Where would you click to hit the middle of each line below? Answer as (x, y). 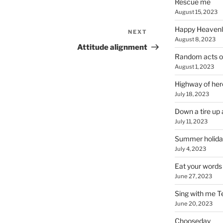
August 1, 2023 (194, 67)
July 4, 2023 (190, 149)
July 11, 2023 (191, 121)
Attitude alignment (112, 48)
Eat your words (198, 166)
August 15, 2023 (196, 12)
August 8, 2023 (195, 39)
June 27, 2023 (193, 176)
